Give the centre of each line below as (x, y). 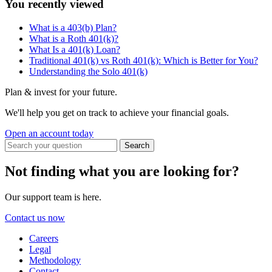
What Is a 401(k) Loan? (75, 49)
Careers (44, 239)
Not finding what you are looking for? (122, 172)
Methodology (55, 260)
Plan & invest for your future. (61, 92)
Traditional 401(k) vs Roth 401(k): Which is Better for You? (144, 60)
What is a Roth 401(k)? (74, 38)
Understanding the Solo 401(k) (88, 71)
